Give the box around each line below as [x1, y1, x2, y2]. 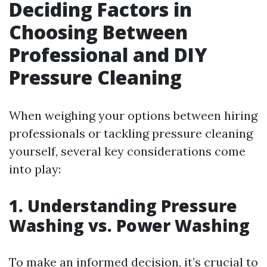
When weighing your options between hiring [9, 108, 257, 123]
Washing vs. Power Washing [9, 214, 250, 237]
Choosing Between [9, 19, 188, 45]
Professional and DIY [9, 42, 207, 67]
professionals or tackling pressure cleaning [9, 126, 253, 141]
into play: [9, 162, 61, 176]
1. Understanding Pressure [9, 194, 237, 217]
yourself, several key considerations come [9, 144, 246, 159]
